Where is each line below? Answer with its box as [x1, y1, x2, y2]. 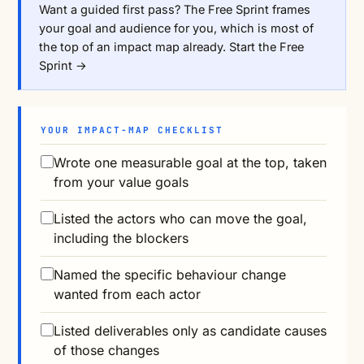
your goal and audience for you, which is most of [39, 21, 314, 36]
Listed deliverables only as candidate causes [54, 323, 327, 340]
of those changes [54, 342, 159, 359]
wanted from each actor [54, 286, 201, 303]
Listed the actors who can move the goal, [54, 210, 307, 227]
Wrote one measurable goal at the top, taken [54, 154, 327, 171]
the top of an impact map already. [39, 40, 229, 54]
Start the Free [229, 40, 304, 54]
